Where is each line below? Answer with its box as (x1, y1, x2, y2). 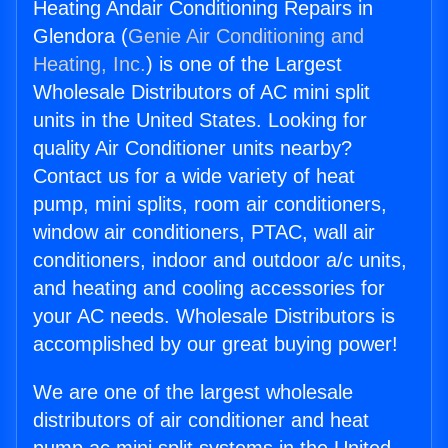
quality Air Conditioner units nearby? (33, 137, 352, 160)
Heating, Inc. (33, 53, 146, 76)
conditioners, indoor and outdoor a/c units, (33, 249, 407, 272)
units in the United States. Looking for (33, 109, 367, 132)
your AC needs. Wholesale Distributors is (33, 305, 395, 328)
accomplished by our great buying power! (33, 333, 398, 356)
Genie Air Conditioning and (128, 25, 364, 48)
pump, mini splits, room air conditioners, (33, 193, 387, 216)
